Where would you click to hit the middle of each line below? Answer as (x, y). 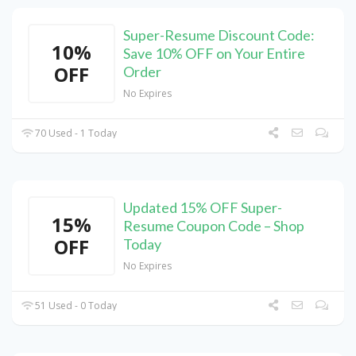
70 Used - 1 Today (75, 133)
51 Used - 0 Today (75, 306)
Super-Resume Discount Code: (219, 35)
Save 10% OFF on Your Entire (214, 54)
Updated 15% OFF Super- (203, 208)
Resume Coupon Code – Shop (214, 226)
